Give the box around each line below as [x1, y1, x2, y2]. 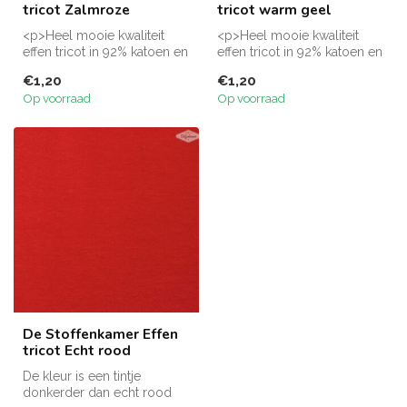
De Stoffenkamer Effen [23, 323, 178, 343]
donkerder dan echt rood [23, 384, 172, 400]
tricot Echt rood [23, 340, 131, 360]
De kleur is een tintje [23, 368, 141, 383]
